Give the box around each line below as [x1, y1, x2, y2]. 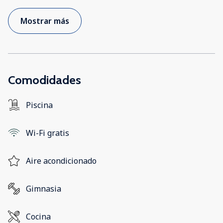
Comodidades [8, 73, 81, 88]
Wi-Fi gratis [26, 127, 69, 139]
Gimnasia [26, 183, 61, 195]
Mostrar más [20, 15, 69, 27]
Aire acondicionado [26, 155, 97, 167]
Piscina [26, 100, 53, 111]
